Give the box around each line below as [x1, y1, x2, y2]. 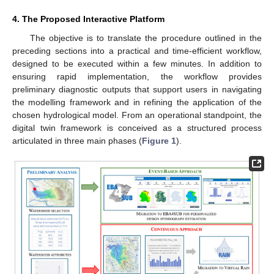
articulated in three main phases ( [12, 135, 142, 146]
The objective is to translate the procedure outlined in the [29, 32, 262, 43]
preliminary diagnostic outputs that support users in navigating [12, 84, 262, 94]
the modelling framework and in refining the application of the [12, 97, 262, 107]
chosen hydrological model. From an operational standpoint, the [12, 109, 262, 120]
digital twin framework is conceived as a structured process [12, 122, 262, 133]
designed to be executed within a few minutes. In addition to [12, 58, 262, 68]
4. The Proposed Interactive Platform [12, 13, 165, 24]
